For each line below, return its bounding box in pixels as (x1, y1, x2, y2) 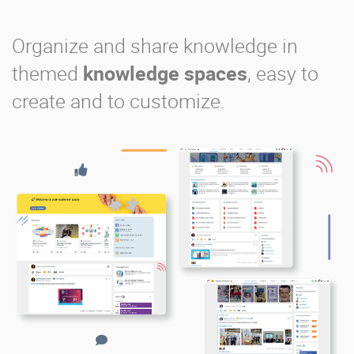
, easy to (247, 60, 318, 87)
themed (12, 60, 83, 87)
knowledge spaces (83, 60, 247, 87)
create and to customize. (12, 88, 225, 115)
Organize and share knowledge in (12, 32, 298, 59)
